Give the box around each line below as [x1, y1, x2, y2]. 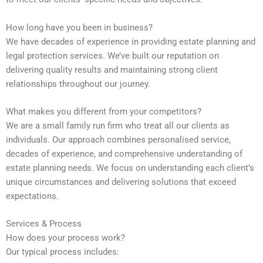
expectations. [6, 191, 59, 202]
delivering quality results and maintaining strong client [6, 64, 218, 75]
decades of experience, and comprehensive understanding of [6, 149, 242, 160]
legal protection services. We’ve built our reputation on [6, 50, 219, 61]
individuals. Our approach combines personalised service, [6, 134, 231, 146]
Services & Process [6, 218, 82, 230]
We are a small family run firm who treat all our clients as [6, 120, 230, 131]
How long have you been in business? [6, 22, 153, 33]
